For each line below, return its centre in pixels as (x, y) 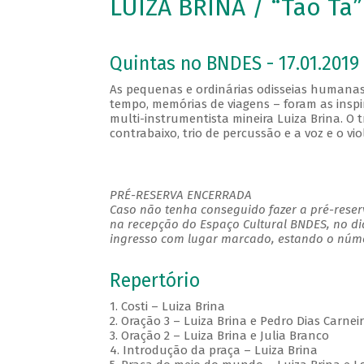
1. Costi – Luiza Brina (167, 307)
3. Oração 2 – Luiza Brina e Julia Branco (219, 336)
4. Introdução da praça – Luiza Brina (217, 351)
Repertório (154, 281)
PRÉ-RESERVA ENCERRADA (180, 195)
